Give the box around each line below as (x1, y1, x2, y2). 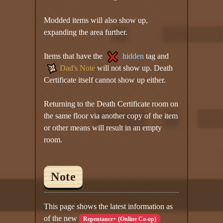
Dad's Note (60, 63, 96, 72)
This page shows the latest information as (44, 202, 173, 211)
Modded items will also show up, (44, 15, 148, 24)
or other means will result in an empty (44, 123, 162, 132)
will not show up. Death (95, 63, 173, 72)
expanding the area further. (44, 27, 128, 36)
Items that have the (44, 51, 105, 60)
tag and (144, 51, 169, 60)
